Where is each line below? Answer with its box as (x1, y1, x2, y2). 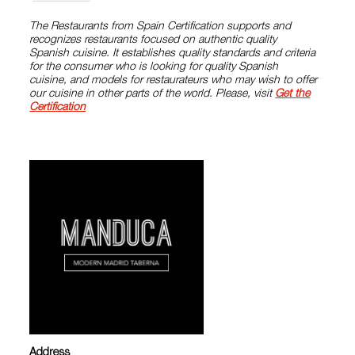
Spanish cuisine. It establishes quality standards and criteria (29, 48, 316, 60)
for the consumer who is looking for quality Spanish (29, 62, 279, 74)
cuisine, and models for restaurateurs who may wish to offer (29, 75, 318, 87)
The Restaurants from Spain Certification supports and (29, 21, 292, 33)
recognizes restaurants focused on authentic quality (29, 35, 277, 47)
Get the (275, 89, 311, 101)
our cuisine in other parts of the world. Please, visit (29, 89, 276, 101)
